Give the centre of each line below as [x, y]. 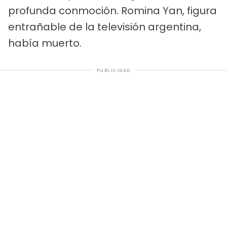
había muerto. [45, 43]
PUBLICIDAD [113, 70]
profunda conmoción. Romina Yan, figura [112, 10]
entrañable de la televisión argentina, [105, 27]
